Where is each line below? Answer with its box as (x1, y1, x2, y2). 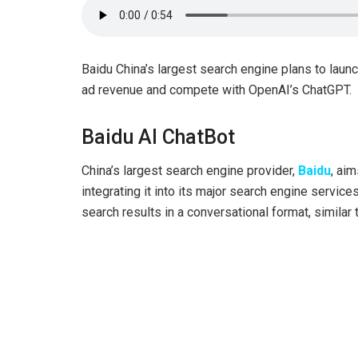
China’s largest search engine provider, (82, 163, 298, 179)
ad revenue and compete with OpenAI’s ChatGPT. (82, 82, 352, 97)
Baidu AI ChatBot (82, 125, 235, 149)
